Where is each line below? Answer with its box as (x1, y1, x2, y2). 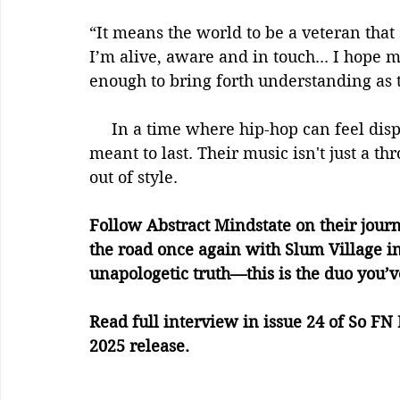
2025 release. (89, 337, 189, 355)
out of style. (89, 168, 178, 187)
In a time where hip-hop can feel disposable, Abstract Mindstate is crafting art (89, 120, 112, 138)
